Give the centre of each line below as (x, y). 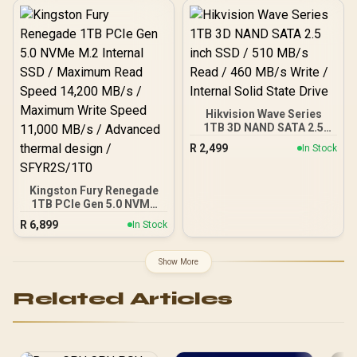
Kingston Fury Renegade (94, 190)
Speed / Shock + (94, 11)
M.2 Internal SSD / (94, 217)
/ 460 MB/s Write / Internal (263, 154)
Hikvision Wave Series (263, 114)
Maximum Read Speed (94, 231)
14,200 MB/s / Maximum (94, 244)
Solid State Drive (263, 168)
